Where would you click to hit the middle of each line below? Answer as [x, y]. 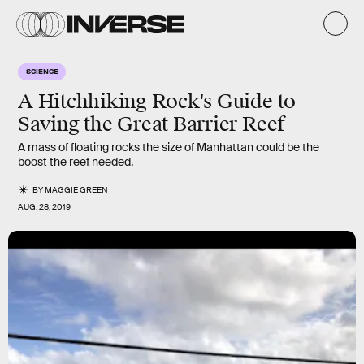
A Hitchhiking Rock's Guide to [157, 102]
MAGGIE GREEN [77, 190]
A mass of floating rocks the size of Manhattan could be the [169, 147]
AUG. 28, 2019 [44, 207]
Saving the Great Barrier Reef [152, 124]
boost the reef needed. [76, 162]
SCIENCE [42, 71]
